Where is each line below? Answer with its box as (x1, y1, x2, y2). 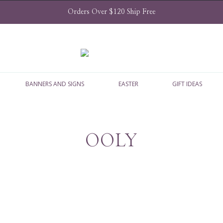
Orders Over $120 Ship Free (68, 8, 155, 15)
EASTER (118, 80, 138, 88)
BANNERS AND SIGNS (25, 80, 84, 88)
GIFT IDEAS (172, 80, 203, 88)
